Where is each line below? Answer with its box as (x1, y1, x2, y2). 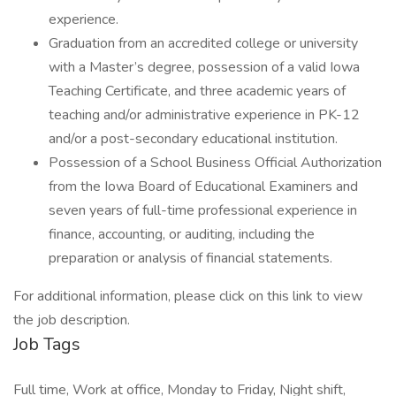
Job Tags (13, 332, 80, 356)
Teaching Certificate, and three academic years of (49, 81, 346, 101)
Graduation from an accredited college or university (49, 34, 358, 53)
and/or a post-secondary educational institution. (49, 129, 338, 148)
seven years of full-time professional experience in (49, 201, 357, 220)
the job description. (13, 310, 130, 330)
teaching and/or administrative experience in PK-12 (49, 105, 360, 125)
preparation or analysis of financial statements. (49, 248, 332, 268)
